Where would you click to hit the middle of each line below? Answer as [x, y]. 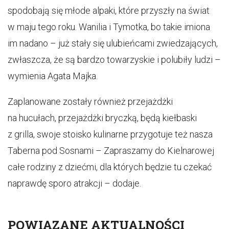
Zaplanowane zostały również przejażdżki [90, 102]
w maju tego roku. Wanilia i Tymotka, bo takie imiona [109, 27]
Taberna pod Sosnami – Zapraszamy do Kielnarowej [111, 151]
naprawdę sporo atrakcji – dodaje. [74, 184]
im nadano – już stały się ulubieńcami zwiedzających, [113, 43]
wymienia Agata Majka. [53, 76]
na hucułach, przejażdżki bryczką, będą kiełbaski [102, 118]
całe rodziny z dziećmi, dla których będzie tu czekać [110, 167]
